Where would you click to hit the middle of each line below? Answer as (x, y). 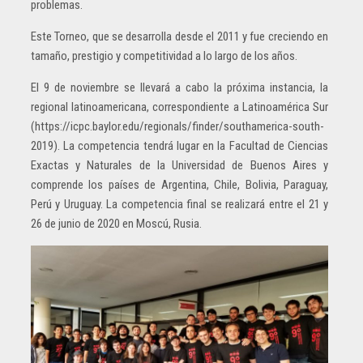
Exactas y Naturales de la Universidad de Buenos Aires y (179, 165)
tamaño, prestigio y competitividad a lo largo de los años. (164, 56)
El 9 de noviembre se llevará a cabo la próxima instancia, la (179, 87)
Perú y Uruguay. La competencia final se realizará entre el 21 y (179, 204)
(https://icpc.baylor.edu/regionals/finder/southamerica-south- (177, 126)
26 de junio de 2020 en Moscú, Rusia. (116, 223)
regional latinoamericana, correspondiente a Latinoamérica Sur (179, 107)
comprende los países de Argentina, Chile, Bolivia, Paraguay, (179, 184)
